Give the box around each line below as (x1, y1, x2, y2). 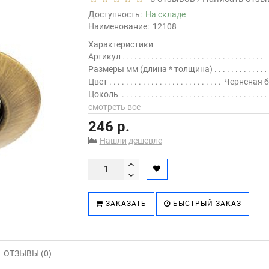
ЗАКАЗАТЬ (103, 199, 147, 208)
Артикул (88, 52, 121, 61)
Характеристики (88, 40, 153, 49)
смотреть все (88, 102, 141, 112)
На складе (145, 10, 186, 19)
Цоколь (88, 89, 118, 99)
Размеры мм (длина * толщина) (88, 64, 213, 74)
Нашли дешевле (99, 136, 162, 145)
